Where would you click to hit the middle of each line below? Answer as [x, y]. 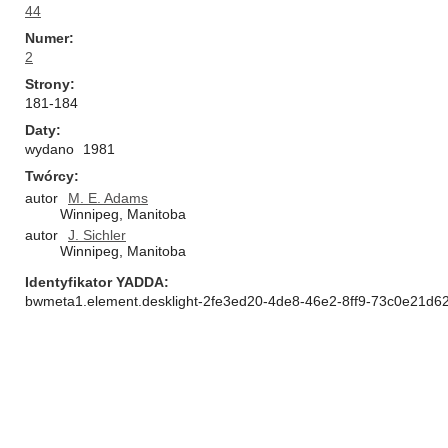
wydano [49, 149]
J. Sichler [97, 235]
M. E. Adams [108, 198]
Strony [47, 84]
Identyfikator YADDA [94, 282]
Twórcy [49, 176]
